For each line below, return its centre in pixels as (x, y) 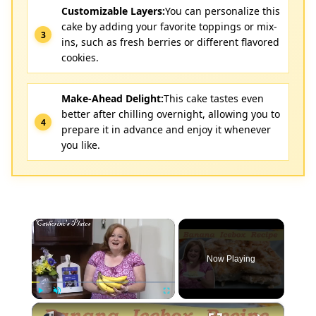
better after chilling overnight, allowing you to (171, 114)
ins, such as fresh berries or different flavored (170, 42)
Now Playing (231, 259)
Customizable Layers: (113, 11)
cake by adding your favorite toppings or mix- (169, 26)
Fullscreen (179, 305)
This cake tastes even (214, 98)
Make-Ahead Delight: (113, 98)
